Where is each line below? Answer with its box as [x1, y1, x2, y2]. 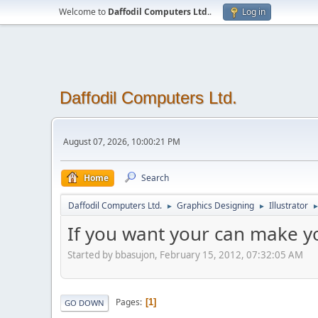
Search [141, 172, 169, 184]
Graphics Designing [177, 199, 254, 212]
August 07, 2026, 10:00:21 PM [63, 135, 180, 148]
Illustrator [269, 199, 308, 212]
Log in [242, 6, 265, 18]
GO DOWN [65, 297, 104, 308]
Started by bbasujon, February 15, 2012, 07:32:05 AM [67, 248, 303, 261]
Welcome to [59, 6, 108, 18]
